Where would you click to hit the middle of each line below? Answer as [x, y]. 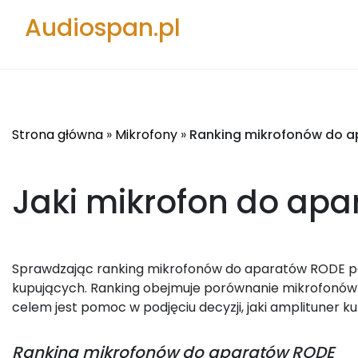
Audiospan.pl [103, 28]
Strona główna [58, 135]
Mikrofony [146, 135]
